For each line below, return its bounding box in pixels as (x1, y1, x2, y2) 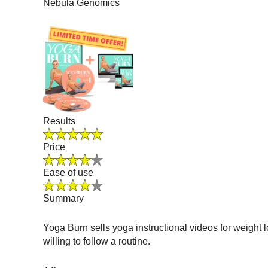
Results (43, 116, 75, 127)
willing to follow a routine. (43, 236, 150, 247)
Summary (43, 193, 84, 204)
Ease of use (43, 167, 93, 178)
